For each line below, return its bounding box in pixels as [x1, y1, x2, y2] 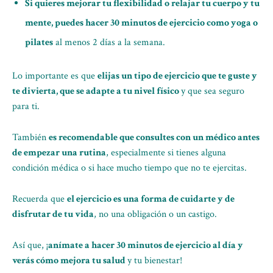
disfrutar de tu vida [12, 208, 94, 221]
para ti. [12, 100, 40, 113]
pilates [25, 36, 53, 49]
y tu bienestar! [127, 254, 182, 267]
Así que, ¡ [12, 239, 48, 252]
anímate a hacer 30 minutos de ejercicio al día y [48, 239, 243, 252]
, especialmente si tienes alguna [106, 146, 226, 159]
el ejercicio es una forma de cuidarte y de [67, 193, 235, 205]
